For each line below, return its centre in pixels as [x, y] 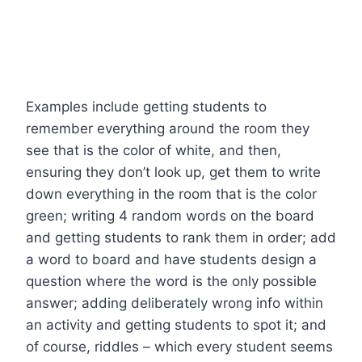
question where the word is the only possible [171, 281]
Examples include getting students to [146, 106]
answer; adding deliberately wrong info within [175, 303]
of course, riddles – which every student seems [179, 346]
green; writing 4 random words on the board [170, 215]
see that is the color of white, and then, [154, 150]
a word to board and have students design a [171, 259]
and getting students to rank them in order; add [181, 237]
